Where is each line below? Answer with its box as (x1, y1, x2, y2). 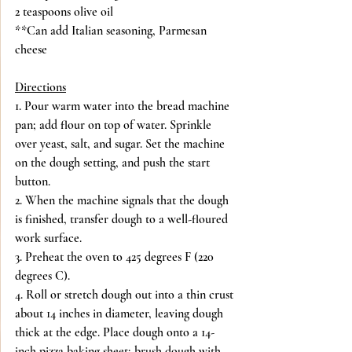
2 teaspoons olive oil (15, 3, 113, 20)
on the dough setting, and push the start (15, 154, 213, 170)
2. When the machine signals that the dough (15, 192, 232, 208)
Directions (15, 79, 66, 95)
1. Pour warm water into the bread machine (15, 97, 233, 114)
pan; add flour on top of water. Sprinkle (15, 116, 214, 133)
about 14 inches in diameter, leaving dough (15, 305, 226, 321)
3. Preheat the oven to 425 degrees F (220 (15, 248, 217, 265)
